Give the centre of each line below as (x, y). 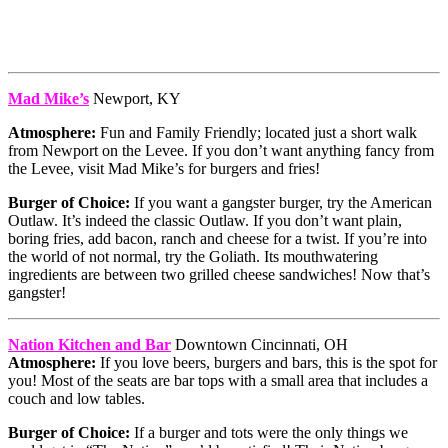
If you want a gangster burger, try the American (281, 203)
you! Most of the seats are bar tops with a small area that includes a (218, 381)
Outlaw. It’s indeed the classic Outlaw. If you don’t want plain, (205, 221)
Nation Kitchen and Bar (89, 345)
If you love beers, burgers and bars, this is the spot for (266, 363)
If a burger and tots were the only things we (269, 433)
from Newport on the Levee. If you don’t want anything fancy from (221, 151)
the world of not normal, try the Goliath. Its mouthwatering (193, 257)
